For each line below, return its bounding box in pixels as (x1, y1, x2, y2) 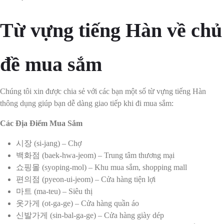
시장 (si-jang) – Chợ (16, 139, 81, 148)
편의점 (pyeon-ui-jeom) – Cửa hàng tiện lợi (16, 175, 155, 184)
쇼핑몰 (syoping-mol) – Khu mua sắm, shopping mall (16, 163, 187, 172)
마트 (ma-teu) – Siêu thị (16, 187, 92, 196)
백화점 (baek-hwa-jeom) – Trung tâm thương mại (16, 151, 174, 160)
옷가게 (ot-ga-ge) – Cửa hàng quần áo (16, 199, 139, 208)
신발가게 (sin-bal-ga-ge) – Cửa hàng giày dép (16, 211, 164, 220)
